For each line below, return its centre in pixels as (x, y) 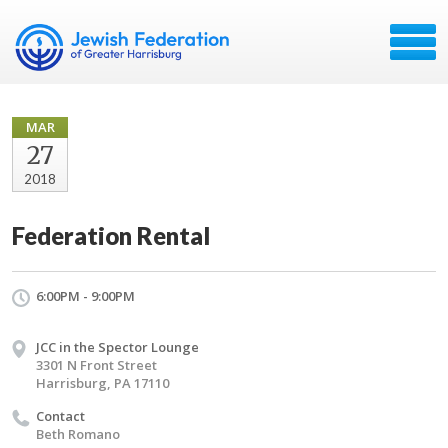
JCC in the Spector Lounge (117, 347)
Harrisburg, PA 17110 (102, 383)
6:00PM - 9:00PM (85, 296)
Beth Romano (78, 434)
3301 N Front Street (96, 365)
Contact (60, 416)
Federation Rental (111, 235)
